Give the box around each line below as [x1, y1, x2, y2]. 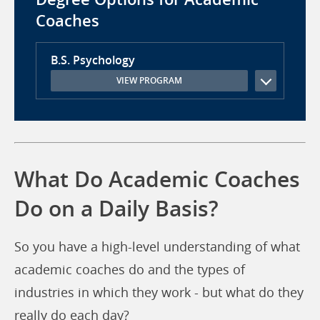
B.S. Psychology [51, 52, 135, 68]
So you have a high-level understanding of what [14, 238, 300, 255]
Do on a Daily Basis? [14, 194, 219, 223]
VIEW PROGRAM [116, 74, 182, 86]
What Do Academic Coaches [14, 165, 300, 194]
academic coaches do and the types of [14, 261, 245, 278]
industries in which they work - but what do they [14, 284, 304, 301]
